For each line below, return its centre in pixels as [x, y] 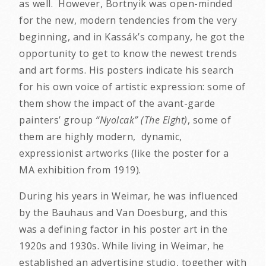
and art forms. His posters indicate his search [126, 70]
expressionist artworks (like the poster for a [124, 153]
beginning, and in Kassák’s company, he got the [132, 37]
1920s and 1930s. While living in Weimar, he [122, 246]
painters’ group [57, 120]
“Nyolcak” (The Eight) [142, 120]
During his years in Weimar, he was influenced [129, 196]
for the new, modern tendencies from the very [128, 20]
